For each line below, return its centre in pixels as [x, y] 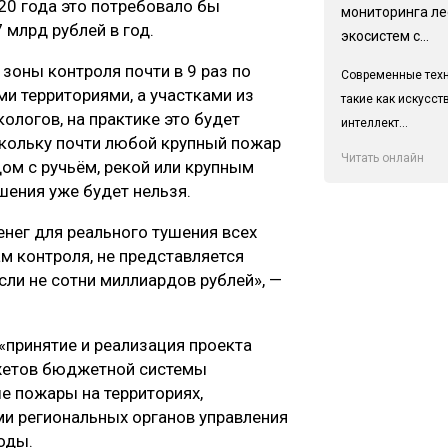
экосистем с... [384, 35]
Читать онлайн [382, 157]
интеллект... [374, 122]
